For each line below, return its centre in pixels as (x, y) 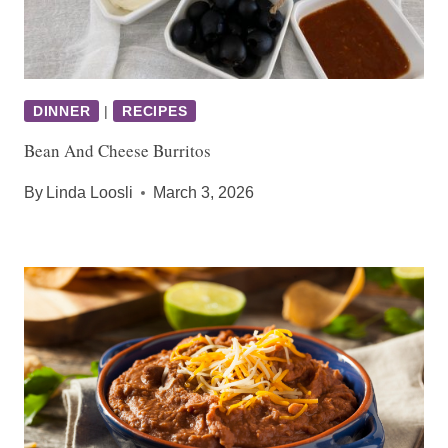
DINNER (62, 110)
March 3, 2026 (204, 192)
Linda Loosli (90, 192)
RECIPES (155, 110)
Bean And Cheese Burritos (117, 150)
